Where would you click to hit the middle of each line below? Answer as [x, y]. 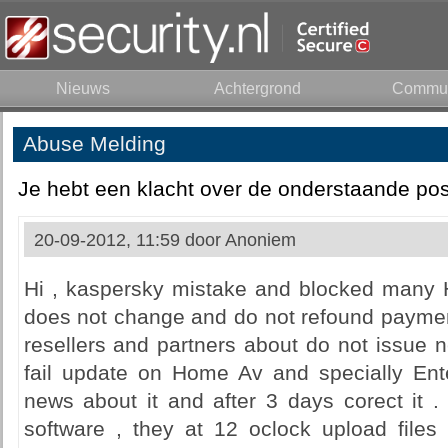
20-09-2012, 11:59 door [129, 240]
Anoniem [260, 240]
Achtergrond [257, 88]
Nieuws [82, 88]
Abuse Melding [94, 144]
